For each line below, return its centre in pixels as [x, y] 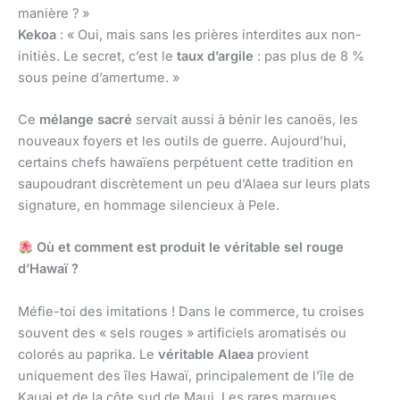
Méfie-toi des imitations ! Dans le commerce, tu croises [191, 311]
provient [281, 354]
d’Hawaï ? [48, 269]
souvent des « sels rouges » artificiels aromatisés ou [182, 333]
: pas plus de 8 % [309, 56]
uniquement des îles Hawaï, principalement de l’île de [186, 375]
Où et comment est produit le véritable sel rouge [188, 248]
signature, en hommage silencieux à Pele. [149, 206]
